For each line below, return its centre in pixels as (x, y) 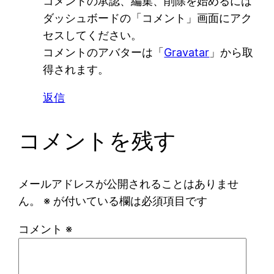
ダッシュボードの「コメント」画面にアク (148, 18)
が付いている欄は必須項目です (129, 201)
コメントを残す (98, 141)
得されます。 (76, 69)
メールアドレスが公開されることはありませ (129, 183)
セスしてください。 (93, 35)
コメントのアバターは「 (104, 52)
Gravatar (187, 52)
